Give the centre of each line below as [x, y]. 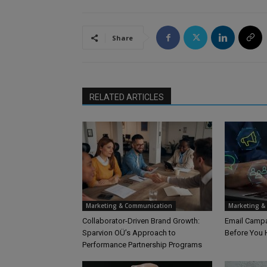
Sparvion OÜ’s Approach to [129, 233]
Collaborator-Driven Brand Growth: [141, 221]
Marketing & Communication [129, 206]
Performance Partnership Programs [142, 245]
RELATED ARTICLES [127, 97]
